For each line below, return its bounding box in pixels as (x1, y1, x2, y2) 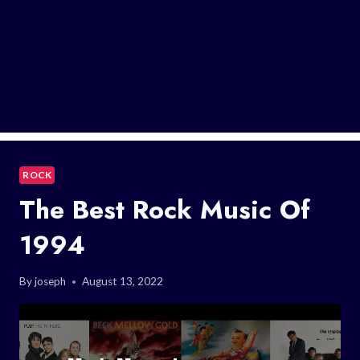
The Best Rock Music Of (19, 190, 310, 228)
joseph (35, 275, 67, 288)
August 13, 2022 (82, 275, 164, 288)
